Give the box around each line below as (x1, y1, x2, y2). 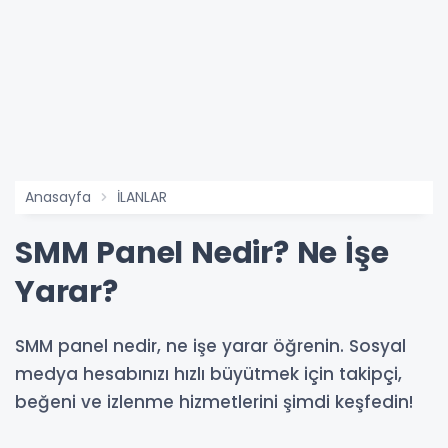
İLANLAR (117, 187, 167, 207)
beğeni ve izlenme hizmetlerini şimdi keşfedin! (15, 390, 413, 414)
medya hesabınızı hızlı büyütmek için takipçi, (15, 362, 402, 386)
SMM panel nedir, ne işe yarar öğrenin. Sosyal (15, 334, 406, 358)
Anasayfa (25, 187, 91, 207)
